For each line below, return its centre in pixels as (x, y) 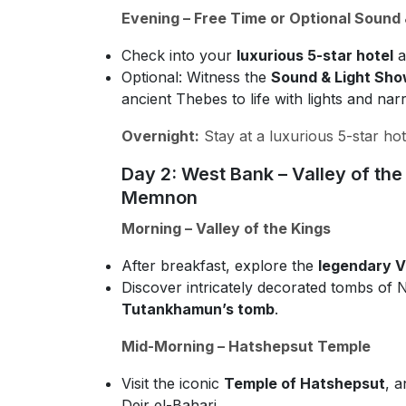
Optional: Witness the (196, 77)
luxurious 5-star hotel (315, 55)
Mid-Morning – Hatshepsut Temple (246, 346)
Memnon (159, 198)
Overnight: (160, 136)
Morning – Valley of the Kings (226, 228)
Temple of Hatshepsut (304, 383)
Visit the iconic (173, 383)
